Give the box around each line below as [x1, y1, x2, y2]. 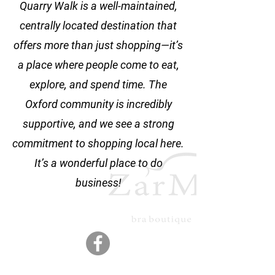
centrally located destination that [20, 19, 177, 32]
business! [75, 176, 122, 189]
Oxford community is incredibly [25, 98, 172, 110]
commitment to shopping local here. [12, 137, 184, 150]
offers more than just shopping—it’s [14, 39, 183, 52]
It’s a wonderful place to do [34, 157, 163, 169]
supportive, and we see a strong [22, 117, 174, 130]
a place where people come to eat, [17, 58, 179, 71]
